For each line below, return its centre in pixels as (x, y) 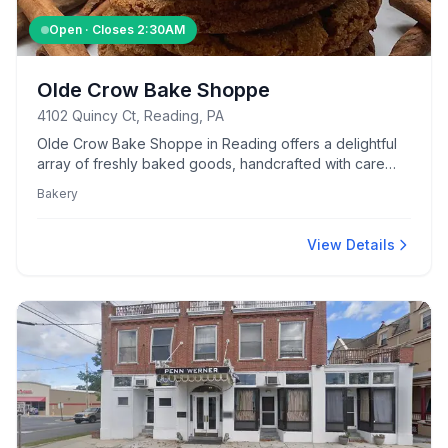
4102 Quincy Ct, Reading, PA (130, 115)
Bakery (57, 193)
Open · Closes (93, 29)
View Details (351, 244)
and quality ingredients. (113, 183)
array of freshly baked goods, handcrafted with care (211, 163)
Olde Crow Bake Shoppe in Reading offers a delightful (217, 143)
